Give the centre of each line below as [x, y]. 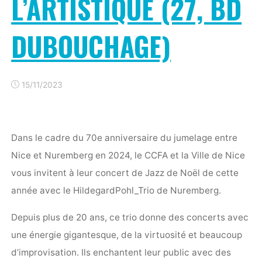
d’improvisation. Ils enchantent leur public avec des [121, 252]
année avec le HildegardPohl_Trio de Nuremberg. [116, 191]
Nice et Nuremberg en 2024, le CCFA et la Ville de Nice [128, 156]
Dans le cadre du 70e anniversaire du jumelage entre [125, 138]
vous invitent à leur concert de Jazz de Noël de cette [125, 173]
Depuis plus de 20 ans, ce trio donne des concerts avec [130, 217]
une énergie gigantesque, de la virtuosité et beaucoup [127, 235]
